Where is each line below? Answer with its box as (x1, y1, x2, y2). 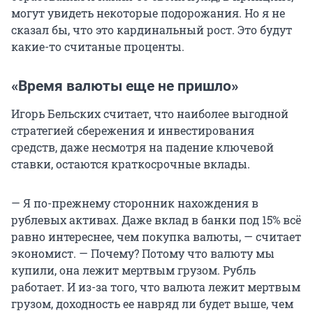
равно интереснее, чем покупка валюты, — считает (11, 229, 301, 245)
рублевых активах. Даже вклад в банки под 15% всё (11, 212, 301, 228)
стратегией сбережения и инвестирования (11, 123, 254, 138)
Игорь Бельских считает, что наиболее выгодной (11, 106, 289, 122)
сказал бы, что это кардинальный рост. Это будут (11, 22, 292, 38)
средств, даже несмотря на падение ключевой (11, 140, 274, 155)
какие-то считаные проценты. (11, 39, 184, 54)
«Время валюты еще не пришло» (11, 78, 238, 95)
